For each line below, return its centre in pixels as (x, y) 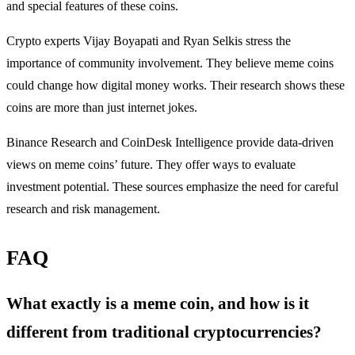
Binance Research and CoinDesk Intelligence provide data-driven (170, 143)
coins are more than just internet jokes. (102, 108)
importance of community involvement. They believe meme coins (170, 63)
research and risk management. (83, 209)
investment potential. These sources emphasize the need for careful (172, 187)
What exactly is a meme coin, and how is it (158, 303)
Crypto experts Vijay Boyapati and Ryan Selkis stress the (149, 41)
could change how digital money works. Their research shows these (176, 86)
